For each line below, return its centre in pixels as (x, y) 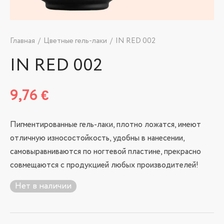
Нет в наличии (43, 186)
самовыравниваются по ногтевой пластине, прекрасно (105, 152)
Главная (22, 41)
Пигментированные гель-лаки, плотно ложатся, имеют (105, 125)
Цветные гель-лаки (75, 41)
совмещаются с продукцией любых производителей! (104, 165)
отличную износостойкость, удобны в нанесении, (97, 138)
